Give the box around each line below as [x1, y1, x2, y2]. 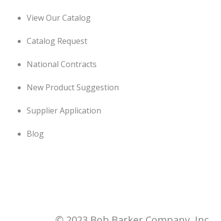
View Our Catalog [27, 12, 91, 23]
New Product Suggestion [27, 81, 119, 93]
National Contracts [27, 58, 97, 70]
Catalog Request [27, 35, 87, 46]
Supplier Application [27, 105, 101, 116]
